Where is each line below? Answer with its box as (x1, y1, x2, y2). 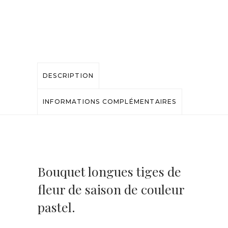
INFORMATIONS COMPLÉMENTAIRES (43, 97, 177, 105)
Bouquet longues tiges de (38, 162, 181, 180)
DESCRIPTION (43, 71, 94, 79)
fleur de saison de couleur (38, 180, 184, 197)
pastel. (38, 198, 75, 215)
